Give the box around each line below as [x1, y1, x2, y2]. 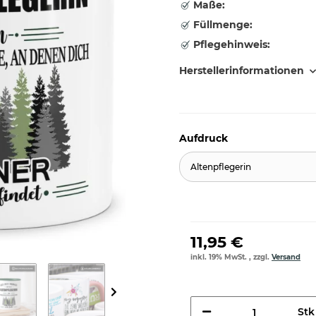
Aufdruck [179, 132, 231, 145]
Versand [272, 253, 300, 262]
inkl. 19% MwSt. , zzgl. [190, 253, 272, 262]
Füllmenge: [190, 18, 253, 31]
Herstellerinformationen [179, 64, 304, 77]
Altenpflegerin [190, 161, 251, 172]
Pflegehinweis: [190, 38, 270, 51]
